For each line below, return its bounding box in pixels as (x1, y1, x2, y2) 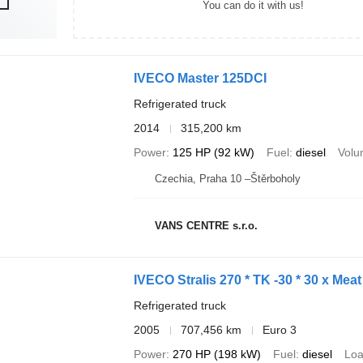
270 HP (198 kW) (172, 348, 261, 361)
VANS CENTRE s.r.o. (154, 219, 258, 232)
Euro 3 (262, 323, 297, 336)
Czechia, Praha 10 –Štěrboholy (154, 173, 301, 185)
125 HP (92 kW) (172, 146, 254, 159)
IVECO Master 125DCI (133, 71, 267, 85)
